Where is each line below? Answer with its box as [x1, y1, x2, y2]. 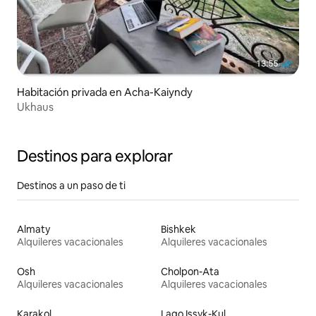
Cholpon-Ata [161, 265, 219, 278]
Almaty [17, 222, 50, 236]
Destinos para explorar [17, 145, 173, 166]
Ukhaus [17, 99, 54, 114]
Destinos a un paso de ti [17, 178, 126, 192]
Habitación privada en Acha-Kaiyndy [17, 85, 193, 99]
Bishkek [161, 222, 196, 236]
